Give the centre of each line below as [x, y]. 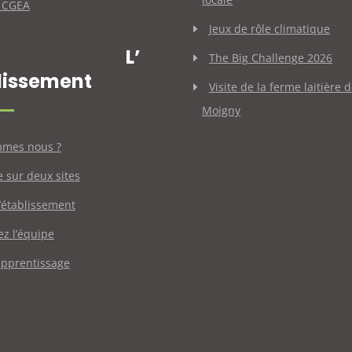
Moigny [222, 111]
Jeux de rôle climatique [269, 29]
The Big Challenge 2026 [270, 58]
